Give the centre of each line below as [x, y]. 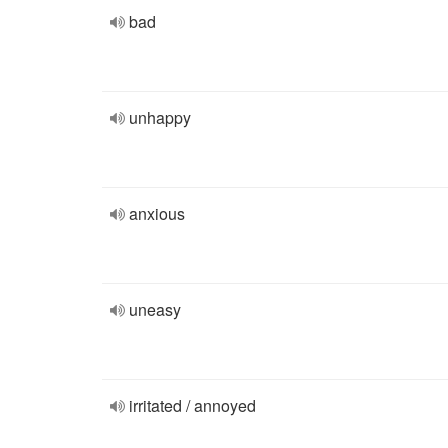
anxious [157, 213]
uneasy [155, 309]
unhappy [160, 117]
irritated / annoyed [192, 405]
